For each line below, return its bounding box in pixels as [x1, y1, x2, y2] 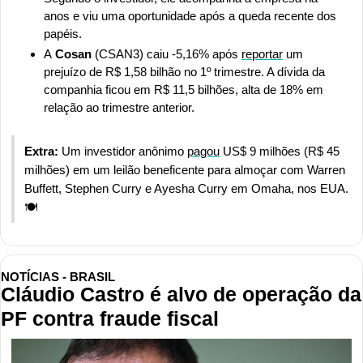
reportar [241, 46, 283, 61]
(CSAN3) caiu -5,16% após [92, 46, 241, 61]
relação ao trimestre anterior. [44, 100, 198, 114]
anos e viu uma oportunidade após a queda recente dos [44, 8, 336, 23]
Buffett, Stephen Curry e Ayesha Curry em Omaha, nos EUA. [24, 181, 348, 195]
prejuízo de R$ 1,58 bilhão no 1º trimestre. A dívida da [44, 64, 325, 79]
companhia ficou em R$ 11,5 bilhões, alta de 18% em [44, 82, 323, 96]
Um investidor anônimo [62, 143, 187, 158]
